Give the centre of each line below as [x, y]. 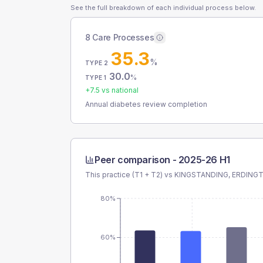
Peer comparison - [136, 160]
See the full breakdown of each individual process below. [163, 8]
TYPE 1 [96, 77]
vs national [119, 90]
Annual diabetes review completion [146, 104]
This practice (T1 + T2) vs [130, 175]
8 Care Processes [120, 37]
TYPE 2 [97, 63]
